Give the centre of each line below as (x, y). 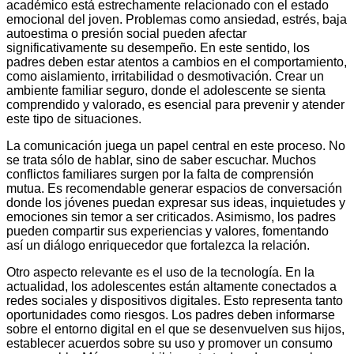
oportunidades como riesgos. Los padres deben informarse (171, 314)
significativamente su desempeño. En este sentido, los (158, 47)
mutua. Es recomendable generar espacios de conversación (174, 188)
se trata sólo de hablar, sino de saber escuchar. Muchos (161, 160)
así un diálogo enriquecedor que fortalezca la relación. (158, 245)
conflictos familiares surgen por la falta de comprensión (160, 174)
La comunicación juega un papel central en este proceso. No (176, 145)
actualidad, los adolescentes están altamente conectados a (171, 286)
